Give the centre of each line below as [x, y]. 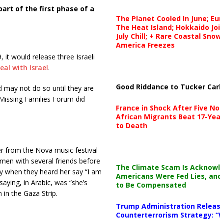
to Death [131, 125]
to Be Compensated [151, 185]
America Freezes [145, 45]
